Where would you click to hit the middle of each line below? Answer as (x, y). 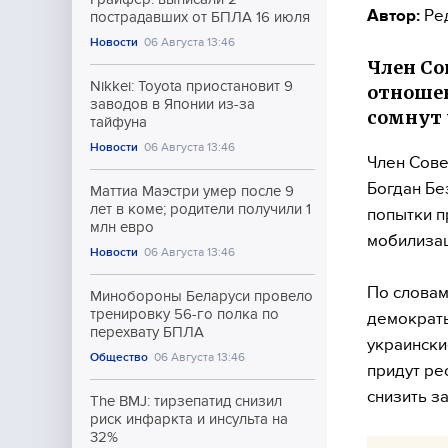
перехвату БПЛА (147, 332)
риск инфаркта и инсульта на (189, 419)
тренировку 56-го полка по (184, 314)
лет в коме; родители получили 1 (200, 209)
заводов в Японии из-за (172, 104)
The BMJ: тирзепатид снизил (186, 401)
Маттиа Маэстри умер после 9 (192, 191)
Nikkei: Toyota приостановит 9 (191, 86)
